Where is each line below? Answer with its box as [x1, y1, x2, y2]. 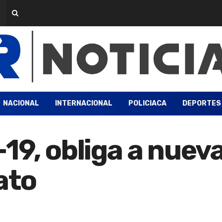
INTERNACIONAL [55, 99, 112, 108]
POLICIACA [128, 99, 166, 108]
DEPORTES [182, 99, 221, 108]
